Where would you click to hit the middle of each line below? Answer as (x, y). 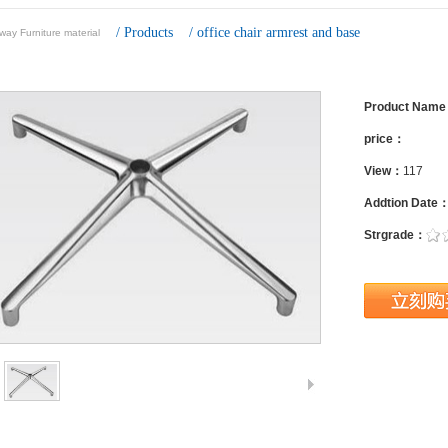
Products (148, 32)
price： (384, 139)
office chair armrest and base (278, 32)
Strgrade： (395, 235)
